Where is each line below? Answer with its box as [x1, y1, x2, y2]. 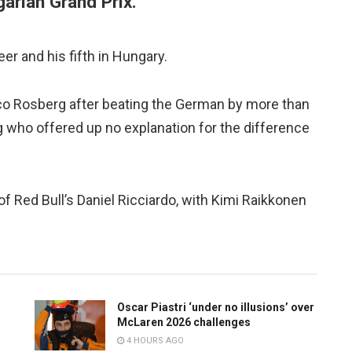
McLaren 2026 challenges [117, 316, 251, 329]
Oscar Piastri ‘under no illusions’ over [117, 301, 314, 314]
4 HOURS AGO [124, 335, 184, 346]
